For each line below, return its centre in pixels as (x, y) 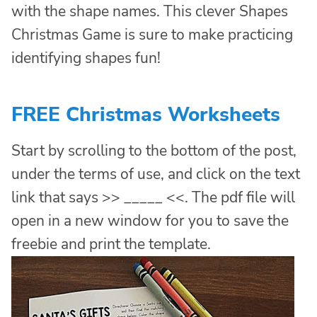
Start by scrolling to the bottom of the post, (154, 151)
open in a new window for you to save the (150, 221)
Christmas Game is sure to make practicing (152, 35)
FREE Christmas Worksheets (146, 115)
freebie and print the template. (111, 244)
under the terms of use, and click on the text (156, 174)
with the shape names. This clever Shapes (150, 12)
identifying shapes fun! (86, 58)
